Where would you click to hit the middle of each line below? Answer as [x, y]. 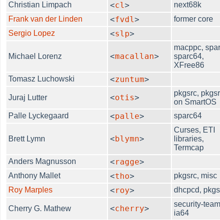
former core [194, 19]
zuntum [130, 79]
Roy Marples [31, 190]
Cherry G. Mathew [40, 208]
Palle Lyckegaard [39, 115]
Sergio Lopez [32, 33]
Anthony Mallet [35, 175]
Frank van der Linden [46, 19]
